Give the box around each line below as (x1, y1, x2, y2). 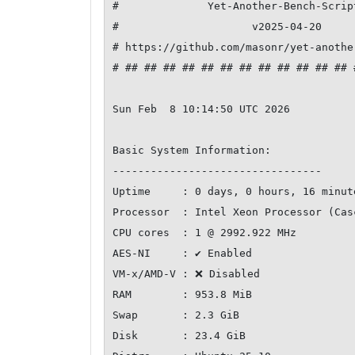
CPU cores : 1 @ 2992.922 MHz (113, 227, 296, 239)
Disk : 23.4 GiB (113, 330, 246, 342)
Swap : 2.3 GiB (113, 309, 239, 322)
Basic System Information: (113, 144, 271, 157)
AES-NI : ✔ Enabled (113, 247, 252, 260)
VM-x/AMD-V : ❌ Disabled (113, 268, 260, 281)
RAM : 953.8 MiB (113, 288, 252, 301)
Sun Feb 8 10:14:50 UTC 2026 (113, 103, 290, 116)
